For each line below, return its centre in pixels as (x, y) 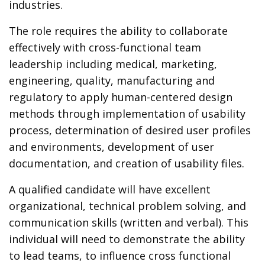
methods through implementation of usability (127, 114)
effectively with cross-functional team (105, 47)
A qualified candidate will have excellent (110, 189)
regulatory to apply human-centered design (121, 97)
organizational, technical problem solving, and (128, 206)
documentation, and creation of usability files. (127, 163)
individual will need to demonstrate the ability (127, 239)
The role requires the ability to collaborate (119, 31)
